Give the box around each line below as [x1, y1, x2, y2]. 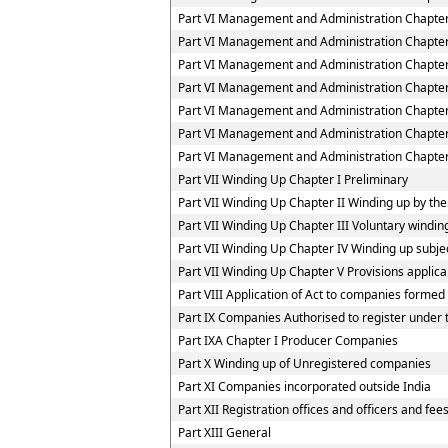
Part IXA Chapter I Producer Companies [178, 332, 398, 349]
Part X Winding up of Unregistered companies [178, 355, 431, 372]
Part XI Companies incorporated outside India [178, 378, 431, 395]
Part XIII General [178, 424, 271, 441]
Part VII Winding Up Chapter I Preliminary [178, 171, 408, 188]
